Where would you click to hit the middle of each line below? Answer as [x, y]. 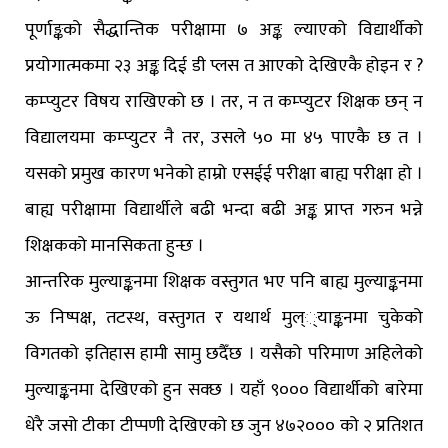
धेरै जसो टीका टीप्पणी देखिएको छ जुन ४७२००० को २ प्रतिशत [224, 426]
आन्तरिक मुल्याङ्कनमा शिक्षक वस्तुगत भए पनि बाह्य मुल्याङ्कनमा [224, 282]
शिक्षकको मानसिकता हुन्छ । [114, 246]
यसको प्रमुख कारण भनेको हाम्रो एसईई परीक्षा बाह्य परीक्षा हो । [224, 174]
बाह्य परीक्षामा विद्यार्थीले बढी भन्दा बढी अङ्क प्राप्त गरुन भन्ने [224, 210]
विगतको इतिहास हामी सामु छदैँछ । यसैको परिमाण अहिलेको [224, 354]
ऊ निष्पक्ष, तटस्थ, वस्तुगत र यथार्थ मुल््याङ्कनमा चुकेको [224, 318]
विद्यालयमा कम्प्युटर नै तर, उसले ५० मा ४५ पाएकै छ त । [224, 138]
